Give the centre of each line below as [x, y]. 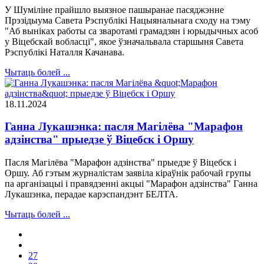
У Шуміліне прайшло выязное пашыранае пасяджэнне [114, 9]
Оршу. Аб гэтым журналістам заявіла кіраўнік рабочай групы [128, 173]
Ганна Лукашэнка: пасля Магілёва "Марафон [124, 127]
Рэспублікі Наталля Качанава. [65, 52]
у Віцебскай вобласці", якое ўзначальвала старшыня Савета [124, 41]
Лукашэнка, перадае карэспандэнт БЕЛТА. [91, 194]
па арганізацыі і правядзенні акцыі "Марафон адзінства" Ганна [131, 184]
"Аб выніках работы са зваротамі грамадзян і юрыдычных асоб [131, 31]
